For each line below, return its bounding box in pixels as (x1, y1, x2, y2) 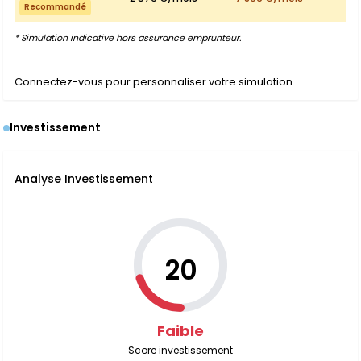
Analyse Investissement (15, 171, 153, 187)
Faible (157, 321, 204, 341)
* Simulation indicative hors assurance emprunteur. (15, 31, 241, 44)
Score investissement (128, 343, 233, 357)
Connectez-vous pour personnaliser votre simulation (15, 74, 293, 89)
